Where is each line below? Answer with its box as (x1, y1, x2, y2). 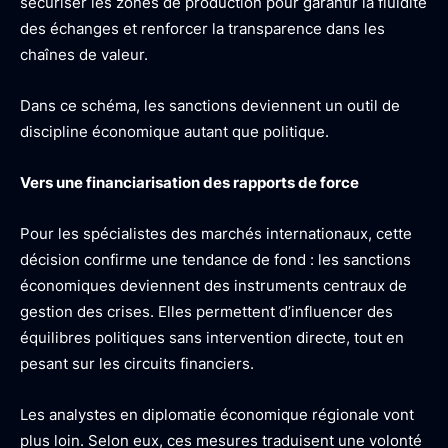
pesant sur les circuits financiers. (20, 354, 254, 373)
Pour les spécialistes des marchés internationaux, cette (20, 224, 412, 243)
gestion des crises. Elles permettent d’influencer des (20, 302, 393, 321)
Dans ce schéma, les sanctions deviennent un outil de (20, 96, 400, 115)
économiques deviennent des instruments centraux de (20, 276, 407, 295)
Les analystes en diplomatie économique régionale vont (20, 405, 414, 424)
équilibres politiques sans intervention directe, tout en (20, 328, 404, 347)
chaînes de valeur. (20, 45, 148, 64)
